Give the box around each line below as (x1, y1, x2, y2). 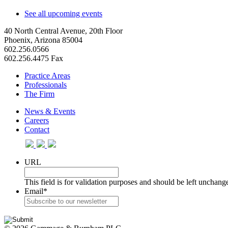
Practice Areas (24, 71, 70, 80)
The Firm (24, 89, 54, 98)
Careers (24, 116, 49, 125)
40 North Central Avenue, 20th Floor (4, 26, 123, 35)
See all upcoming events (24, 9, 102, 18)
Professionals (24, 80, 67, 89)
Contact (24, 125, 49, 134)
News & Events (24, 106, 75, 116)
